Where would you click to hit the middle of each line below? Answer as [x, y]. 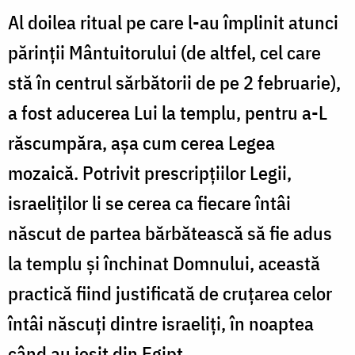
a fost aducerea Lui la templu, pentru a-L [168, 112]
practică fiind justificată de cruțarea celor [170, 293]
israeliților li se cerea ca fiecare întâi [149, 202]
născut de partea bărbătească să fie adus [170, 233]
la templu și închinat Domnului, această [164, 263]
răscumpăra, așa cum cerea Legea [141, 142]
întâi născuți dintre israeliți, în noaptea [161, 323]
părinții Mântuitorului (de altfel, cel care [164, 52]
